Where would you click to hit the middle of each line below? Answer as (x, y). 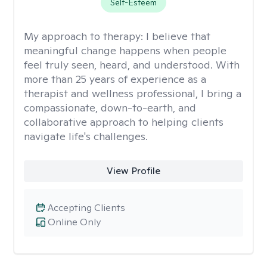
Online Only (74, 222)
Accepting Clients (86, 208)
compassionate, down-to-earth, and (110, 108)
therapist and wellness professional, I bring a (133, 93)
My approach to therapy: (85, 36)
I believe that (178, 36)
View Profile (133, 171)
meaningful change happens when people (125, 50)
